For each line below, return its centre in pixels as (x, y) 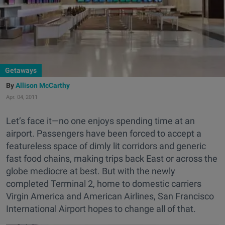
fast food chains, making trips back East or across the (112, 158)
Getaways (21, 70)
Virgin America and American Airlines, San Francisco (110, 196)
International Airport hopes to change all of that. (101, 209)
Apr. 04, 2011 (22, 97)
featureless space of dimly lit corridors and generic (106, 146)
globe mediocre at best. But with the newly (91, 171)
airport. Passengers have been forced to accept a (104, 133)
